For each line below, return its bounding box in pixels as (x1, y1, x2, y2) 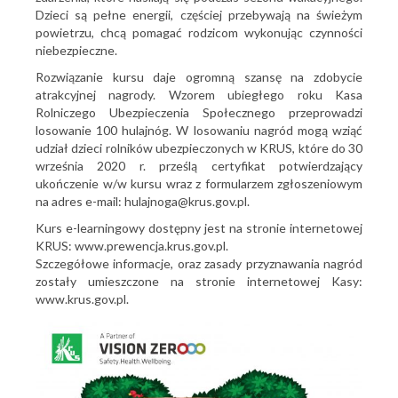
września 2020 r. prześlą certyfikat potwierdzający (36, 158, 362, 173)
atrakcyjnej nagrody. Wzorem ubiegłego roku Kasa (36, 87, 362, 102)
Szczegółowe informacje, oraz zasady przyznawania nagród (36, 256, 362, 271)
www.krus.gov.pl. (36, 291, 129, 306)
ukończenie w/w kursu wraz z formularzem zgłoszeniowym (36, 176, 362, 191)
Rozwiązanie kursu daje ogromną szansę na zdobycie (36, 69, 362, 84)
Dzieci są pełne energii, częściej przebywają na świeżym (36, 7, 362, 22)
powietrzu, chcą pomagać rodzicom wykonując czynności (36, 25, 362, 40)
